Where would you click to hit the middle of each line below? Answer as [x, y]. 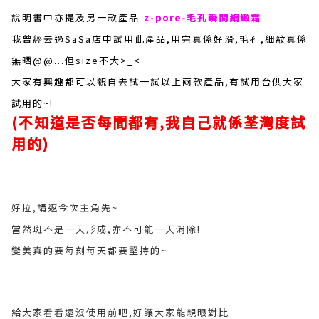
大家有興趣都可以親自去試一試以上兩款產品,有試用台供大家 [158, 82]
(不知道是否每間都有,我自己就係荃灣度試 [159, 122]
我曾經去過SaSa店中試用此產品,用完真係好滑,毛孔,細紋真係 [159, 39]
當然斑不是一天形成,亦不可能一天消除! [106, 229]
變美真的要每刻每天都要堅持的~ [89, 250]
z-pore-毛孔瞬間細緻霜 [203, 17]
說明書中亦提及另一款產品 [75, 17]
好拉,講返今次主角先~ [65, 208]
